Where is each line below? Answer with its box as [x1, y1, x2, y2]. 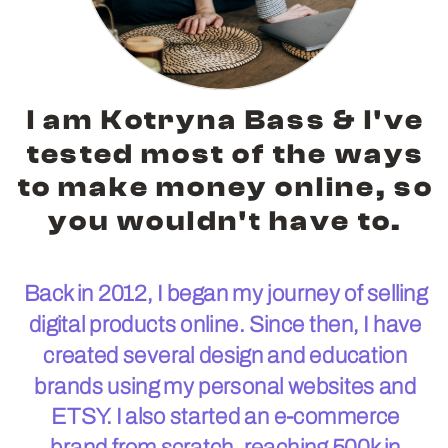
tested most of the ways [26, 137, 425, 170]
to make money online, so [17, 170, 434, 203]
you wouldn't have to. [48, 204, 403, 237]
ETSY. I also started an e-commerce [51, 398, 400, 434]
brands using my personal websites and [34, 368, 417, 404]
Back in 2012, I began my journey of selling [23, 275, 428, 311]
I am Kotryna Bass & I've [26, 103, 425, 136]
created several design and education [43, 337, 408, 373]
